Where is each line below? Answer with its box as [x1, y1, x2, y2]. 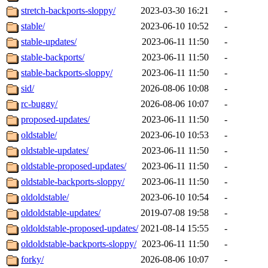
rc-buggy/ [21, 99, 57, 109]
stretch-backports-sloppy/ [21, 5, 115, 16]
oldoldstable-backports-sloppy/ [21, 239, 136, 249]
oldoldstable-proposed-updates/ [21, 223, 138, 234]
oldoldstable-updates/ [21, 208, 100, 218]
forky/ [21, 254, 44, 265]
